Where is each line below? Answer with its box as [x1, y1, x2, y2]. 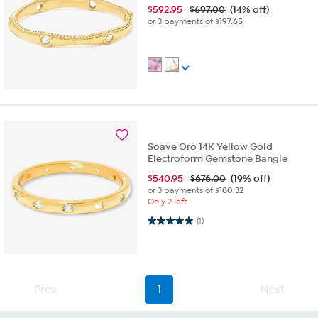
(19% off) [231, 172, 270, 185]
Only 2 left [148, 196, 187, 207]
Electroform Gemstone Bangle [148, 152, 288, 165]
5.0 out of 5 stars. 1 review [148, 214, 178, 226]
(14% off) [230, 4, 270, 16]
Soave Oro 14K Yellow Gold [148, 140, 273, 153]
